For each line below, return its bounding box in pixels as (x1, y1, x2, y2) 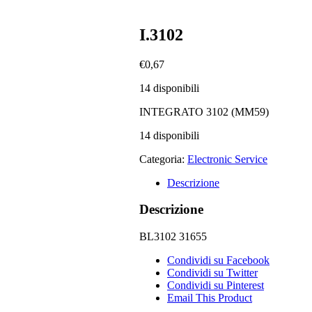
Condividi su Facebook (167, 254, 270, 267)
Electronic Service (187, 153, 267, 165)
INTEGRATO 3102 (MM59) (139, 105, 269, 118)
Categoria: (139, 153, 187, 165)
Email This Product (167, 292, 252, 304)
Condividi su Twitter (167, 267, 258, 279)
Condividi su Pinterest (167, 279, 264, 292)
